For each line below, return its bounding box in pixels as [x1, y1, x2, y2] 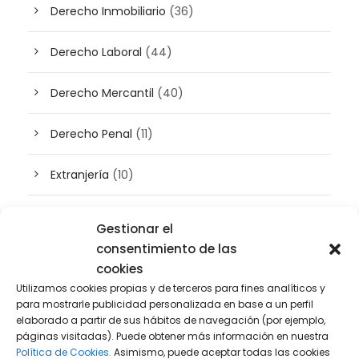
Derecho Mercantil [50, 85, 154, 101]
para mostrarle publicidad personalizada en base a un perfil [16, 297, 313, 311]
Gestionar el [96, 220, 173, 237]
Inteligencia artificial [50, 208, 163, 224]
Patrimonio [50, 248, 111, 264]
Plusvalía [50, 289, 99, 305]
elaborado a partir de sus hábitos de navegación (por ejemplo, [16, 313, 325, 327]
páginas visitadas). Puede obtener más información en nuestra [16, 329, 329, 343]
